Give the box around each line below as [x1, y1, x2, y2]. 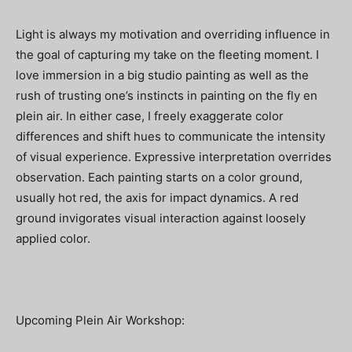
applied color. [16, 231, 90, 247]
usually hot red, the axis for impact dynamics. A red [16, 190, 299, 206]
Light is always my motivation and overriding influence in [16, 27, 330, 42]
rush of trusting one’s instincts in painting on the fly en [16, 88, 317, 104]
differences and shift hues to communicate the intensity [16, 129, 325, 145]
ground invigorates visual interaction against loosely [16, 211, 306, 226]
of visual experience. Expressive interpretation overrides [16, 149, 332, 165]
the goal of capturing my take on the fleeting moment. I [16, 47, 319, 63]
